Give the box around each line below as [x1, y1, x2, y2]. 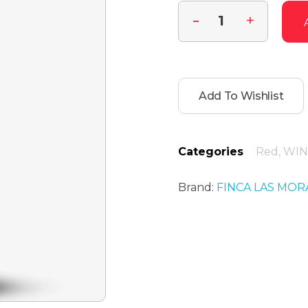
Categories [178, 144, 243, 158]
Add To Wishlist [199, 89, 284, 102]
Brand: [178, 181, 217, 195]
